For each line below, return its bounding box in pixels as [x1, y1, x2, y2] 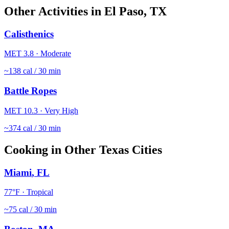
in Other [48, 143, 99, 156]
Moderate [40, 49, 71, 58]
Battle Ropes [4, 85, 57, 97]
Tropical [27, 188, 53, 197]
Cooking [4, 143, 48, 156]
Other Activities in [4, 4, 104, 18]
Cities [129, 143, 162, 156]
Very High [44, 106, 78, 115]
